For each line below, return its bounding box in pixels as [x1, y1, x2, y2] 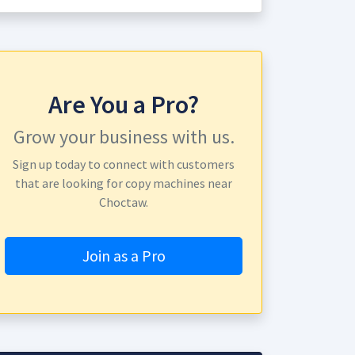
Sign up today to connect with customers [13, 156, 235, 172]
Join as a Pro [82, 246, 166, 265]
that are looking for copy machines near [15, 175, 232, 191]
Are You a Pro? [48, 89, 199, 120]
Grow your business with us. [13, 124, 235, 149]
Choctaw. [99, 194, 148, 210]
